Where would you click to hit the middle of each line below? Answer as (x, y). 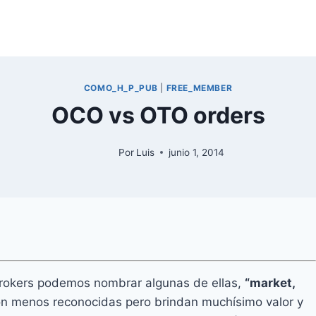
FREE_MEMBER (199, 87)
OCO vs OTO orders (158, 115)
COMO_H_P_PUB (121, 87)
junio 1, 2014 (197, 152)
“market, (270, 282)
